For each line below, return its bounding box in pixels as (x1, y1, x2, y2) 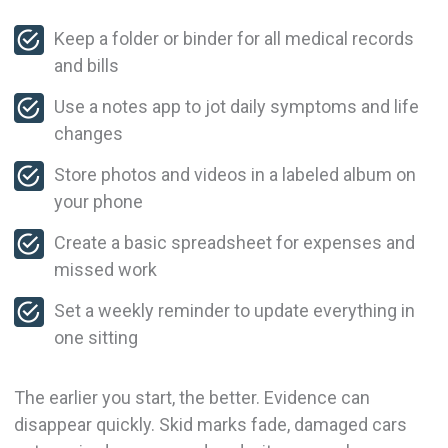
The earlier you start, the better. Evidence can (13, 386, 370, 408)
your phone (53, 190, 151, 212)
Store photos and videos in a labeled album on (53, 163, 416, 185)
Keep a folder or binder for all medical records (53, 27, 414, 49)
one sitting (53, 326, 146, 348)
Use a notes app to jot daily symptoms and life (53, 95, 419, 117)
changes (53, 122, 131, 144)
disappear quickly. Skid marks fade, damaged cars (13, 413, 407, 435)
